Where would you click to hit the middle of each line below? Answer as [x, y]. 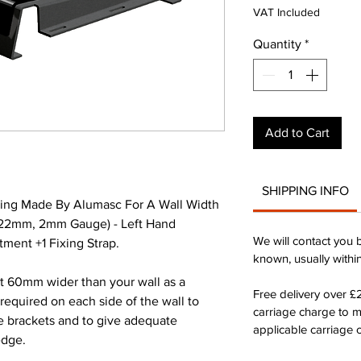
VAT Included [286, 12]
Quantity [277, 44]
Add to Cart [297, 132]
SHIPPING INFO [305, 190]
